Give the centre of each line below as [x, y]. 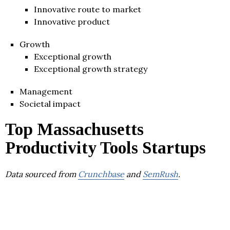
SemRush [160, 174]
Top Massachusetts [74, 129]
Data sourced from [42, 174]
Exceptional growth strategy [91, 69]
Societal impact [50, 103]
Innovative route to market [88, 9]
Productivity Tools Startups [106, 148]
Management [46, 91]
